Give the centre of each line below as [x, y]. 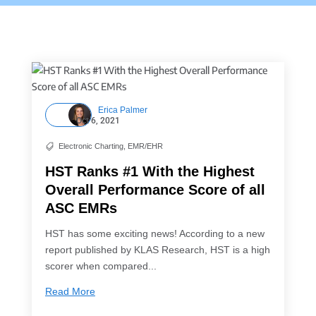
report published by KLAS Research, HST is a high [157, 250]
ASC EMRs [81, 208]
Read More [70, 291]
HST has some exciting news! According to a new [154, 234]
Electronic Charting [91, 146]
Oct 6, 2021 [98, 121]
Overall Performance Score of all [155, 190]
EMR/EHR [145, 146]
